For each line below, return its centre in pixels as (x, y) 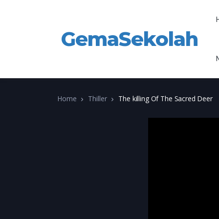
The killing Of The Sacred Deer (165, 99)
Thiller (98, 99)
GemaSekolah (130, 39)
